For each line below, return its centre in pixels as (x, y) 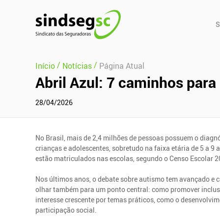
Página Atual (122, 66)
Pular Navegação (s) (32, 11)
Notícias (77, 66)
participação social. (66, 210)
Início (45, 66)
